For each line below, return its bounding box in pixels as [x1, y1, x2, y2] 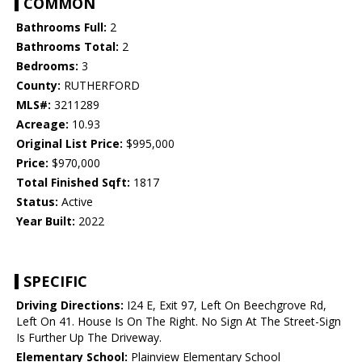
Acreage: [16, 116, 69, 133]
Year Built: [16, 213, 75, 229]
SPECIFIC [23, 271, 87, 292]
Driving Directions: [16, 297, 124, 314]
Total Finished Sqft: [16, 175, 130, 191]
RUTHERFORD [61, 78, 140, 94]
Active [58, 194, 93, 210]
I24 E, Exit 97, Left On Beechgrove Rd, [124, 297, 326, 314]
